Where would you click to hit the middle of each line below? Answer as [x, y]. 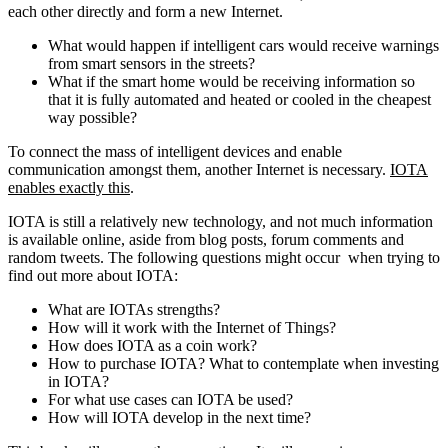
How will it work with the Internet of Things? [192, 328]
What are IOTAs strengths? [134, 310]
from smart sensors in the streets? [151, 64]
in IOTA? [78, 382]
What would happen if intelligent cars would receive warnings [243, 46]
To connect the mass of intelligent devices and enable [175, 152]
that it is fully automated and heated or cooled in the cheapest [239, 100]
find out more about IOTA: [93, 276]
